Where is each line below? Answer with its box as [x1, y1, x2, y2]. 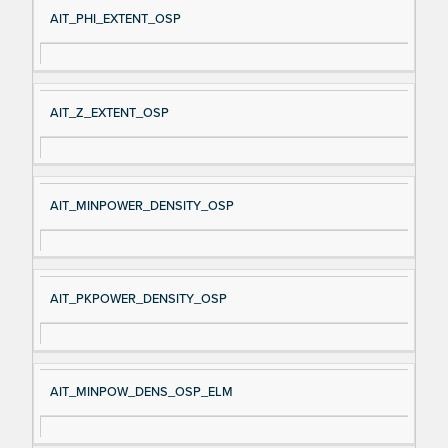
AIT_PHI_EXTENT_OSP [49, 11, 181, 28]
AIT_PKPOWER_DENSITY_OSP [49, 291, 227, 308]
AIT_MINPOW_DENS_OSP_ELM [49, 384, 233, 401]
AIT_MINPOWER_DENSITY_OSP [49, 197, 234, 214]
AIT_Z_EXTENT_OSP [49, 104, 169, 121]
